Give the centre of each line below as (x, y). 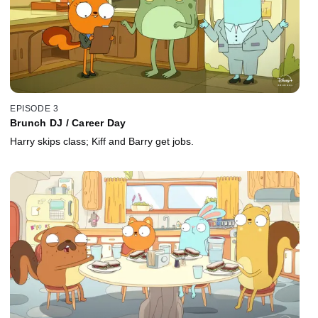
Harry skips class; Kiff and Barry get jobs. (102, 141)
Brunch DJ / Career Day (68, 122)
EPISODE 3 (34, 108)
